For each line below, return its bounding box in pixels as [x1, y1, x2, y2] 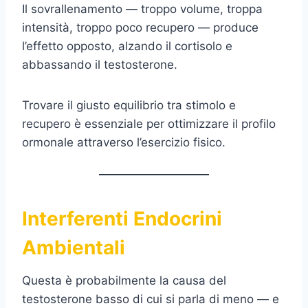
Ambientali [22, 235, 125, 259]
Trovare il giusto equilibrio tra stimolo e [22, 98, 236, 112]
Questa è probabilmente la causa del [22, 273, 226, 287]
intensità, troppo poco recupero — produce [22, 20, 258, 34]
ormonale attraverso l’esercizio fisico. [22, 135, 225, 149]
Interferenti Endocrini [22, 206, 222, 230]
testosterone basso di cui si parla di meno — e [22, 291, 279, 306]
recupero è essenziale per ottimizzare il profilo [22, 116, 276, 131]
